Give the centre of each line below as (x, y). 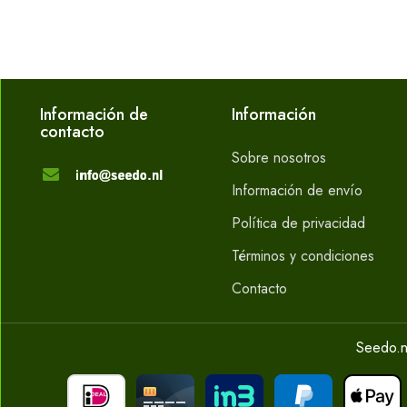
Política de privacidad (299, 223)
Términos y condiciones (303, 256)
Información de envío (298, 190)
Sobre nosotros (279, 158)
